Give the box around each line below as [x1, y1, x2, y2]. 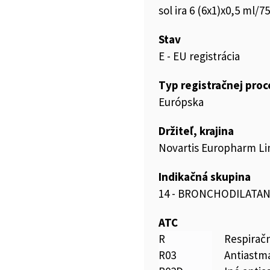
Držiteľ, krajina [159, 124, 234, 138]
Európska [159, 95, 204, 109]
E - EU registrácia [159, 49, 240, 63]
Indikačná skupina [159, 169, 251, 184]
